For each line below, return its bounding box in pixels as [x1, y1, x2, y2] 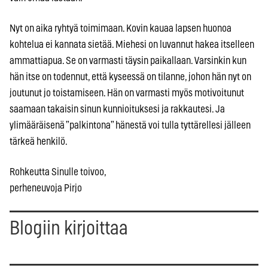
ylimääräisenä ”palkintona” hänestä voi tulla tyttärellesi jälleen [10, 120, 251, 130]
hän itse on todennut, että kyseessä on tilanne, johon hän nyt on [10, 71, 251, 82]
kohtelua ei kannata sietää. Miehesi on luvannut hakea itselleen [10, 39, 254, 50]
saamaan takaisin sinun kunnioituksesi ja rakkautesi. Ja [10, 103, 225, 114]
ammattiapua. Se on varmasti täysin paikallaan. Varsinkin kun [10, 55, 246, 66]
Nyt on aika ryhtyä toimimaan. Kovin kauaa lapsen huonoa [10, 23, 232, 33]
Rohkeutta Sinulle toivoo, [10, 166, 106, 177]
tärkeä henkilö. [10, 136, 68, 147]
